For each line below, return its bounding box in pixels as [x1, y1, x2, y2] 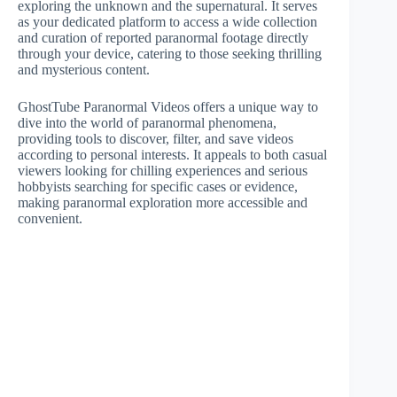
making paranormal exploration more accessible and [18, 195, 307, 210]
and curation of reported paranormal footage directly [18, 30, 308, 45]
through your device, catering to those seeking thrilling [18, 46, 322, 61]
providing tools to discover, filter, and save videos [18, 131, 293, 146]
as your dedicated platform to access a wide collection [18, 14, 317, 29]
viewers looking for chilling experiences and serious [18, 163, 307, 178]
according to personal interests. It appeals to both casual [18, 147, 327, 162]
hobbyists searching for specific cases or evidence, [18, 179, 298, 194]
